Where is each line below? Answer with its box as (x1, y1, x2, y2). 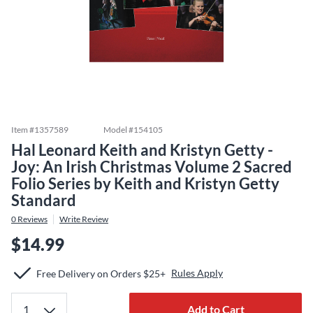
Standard (11, 191, 76, 210)
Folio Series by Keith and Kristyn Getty (11, 174, 279, 193)
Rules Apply (171, 267, 223, 279)
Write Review (59, 214, 108, 224)
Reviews (16, 214, 48, 224)
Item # (11, 124, 34, 135)
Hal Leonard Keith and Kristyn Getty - (11, 140, 273, 159)
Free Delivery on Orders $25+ (36, 267, 166, 279)
